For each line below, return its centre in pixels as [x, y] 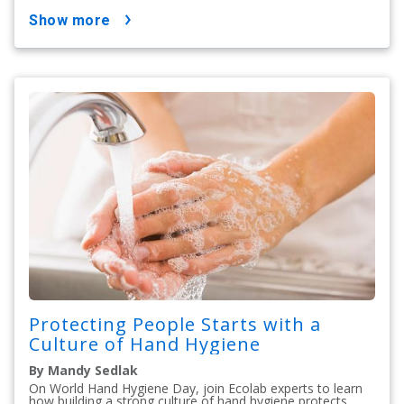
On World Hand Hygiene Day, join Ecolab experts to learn [196, 388]
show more [74, 21]
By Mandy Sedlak [83, 370]
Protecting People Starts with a [175, 324]
